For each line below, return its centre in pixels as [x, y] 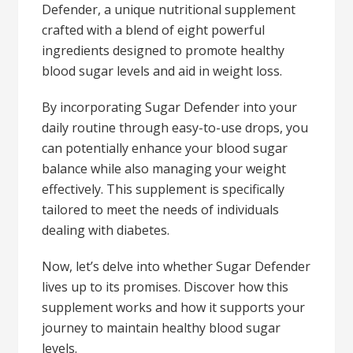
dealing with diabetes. [106, 230]
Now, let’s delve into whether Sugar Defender [176, 266]
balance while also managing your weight [164, 169]
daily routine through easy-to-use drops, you [175, 128]
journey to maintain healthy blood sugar [162, 328]
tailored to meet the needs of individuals [161, 210]
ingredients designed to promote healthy [163, 50]
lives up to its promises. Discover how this [165, 287]
